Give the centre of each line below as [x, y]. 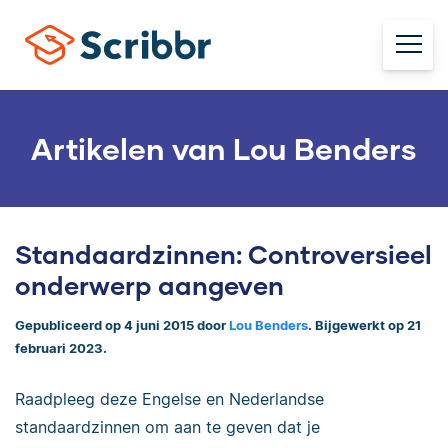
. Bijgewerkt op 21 [364, 325]
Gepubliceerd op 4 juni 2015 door [122, 325]
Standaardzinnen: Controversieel [223, 254]
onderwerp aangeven [149, 285]
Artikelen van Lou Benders [224, 148]
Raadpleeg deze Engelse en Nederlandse [169, 399]
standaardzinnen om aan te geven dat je [167, 427]
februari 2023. [61, 348]
